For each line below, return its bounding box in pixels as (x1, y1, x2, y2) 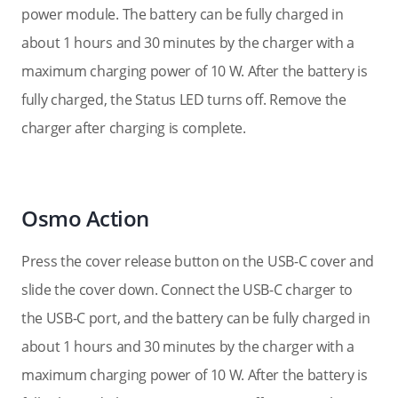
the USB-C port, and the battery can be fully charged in (21, 308, 370, 328)
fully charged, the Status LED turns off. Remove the (21, 90, 346, 109)
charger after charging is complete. (21, 118, 246, 138)
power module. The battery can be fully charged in (21, 4, 344, 24)
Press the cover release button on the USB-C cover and (21, 251, 375, 271)
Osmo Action (21, 203, 149, 233)
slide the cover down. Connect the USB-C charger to (21, 280, 353, 299)
